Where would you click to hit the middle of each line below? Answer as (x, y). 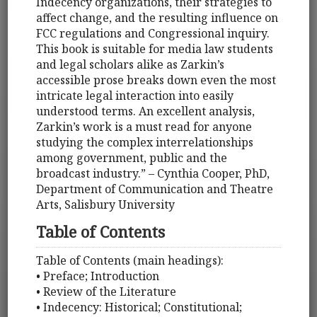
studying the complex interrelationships (145, 143)
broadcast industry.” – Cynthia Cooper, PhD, (153, 174)
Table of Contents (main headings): (130, 261)
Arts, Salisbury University (106, 205)
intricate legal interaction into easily (135, 96)
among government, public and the (132, 158)
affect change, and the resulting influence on (157, 18)
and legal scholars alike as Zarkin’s (131, 65)
